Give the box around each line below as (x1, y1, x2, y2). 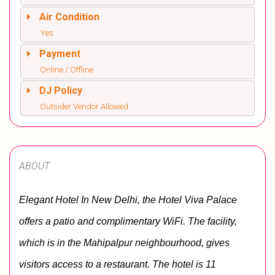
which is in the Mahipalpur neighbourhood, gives (19, 237, 230, 248)
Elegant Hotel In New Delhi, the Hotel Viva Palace (19, 194, 237, 205)
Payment (39, 47, 80, 60)
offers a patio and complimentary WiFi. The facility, (19, 215, 237, 227)
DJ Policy (39, 84, 82, 96)
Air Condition (39, 10, 99, 23)
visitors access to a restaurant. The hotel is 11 (19, 258, 216, 269)
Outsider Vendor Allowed (40, 101, 128, 111)
